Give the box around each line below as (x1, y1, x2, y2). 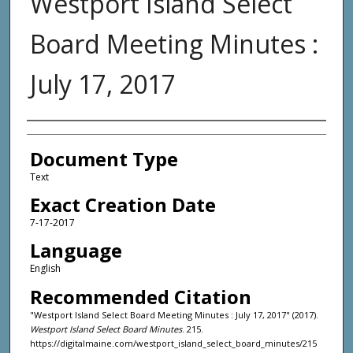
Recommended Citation (29, 283, 251, 310)
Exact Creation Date (29, 191, 216, 218)
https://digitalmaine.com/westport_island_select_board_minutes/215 (29, 336, 317, 349)
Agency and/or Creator (26, 122, 225, 149)
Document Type (29, 145, 178, 172)
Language (29, 237, 122, 264)
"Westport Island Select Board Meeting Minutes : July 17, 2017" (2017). (29, 308, 318, 321)
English (29, 262, 61, 276)
